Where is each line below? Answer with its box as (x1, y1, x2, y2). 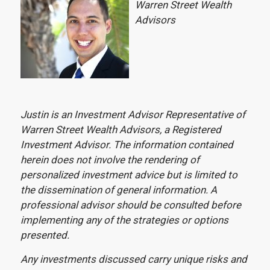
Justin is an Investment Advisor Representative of (20, 108, 245, 121)
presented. (20, 229, 69, 242)
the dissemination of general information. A (20, 184, 217, 196)
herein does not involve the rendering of (20, 154, 199, 166)
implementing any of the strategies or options (20, 214, 228, 227)
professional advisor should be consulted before (20, 199, 241, 212)
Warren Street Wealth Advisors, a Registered (20, 124, 221, 136)
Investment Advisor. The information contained (20, 139, 233, 151)
